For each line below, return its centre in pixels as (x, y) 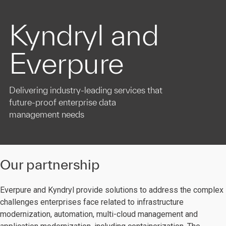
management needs (47, 114)
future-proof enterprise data (63, 102)
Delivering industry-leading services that (86, 90)
